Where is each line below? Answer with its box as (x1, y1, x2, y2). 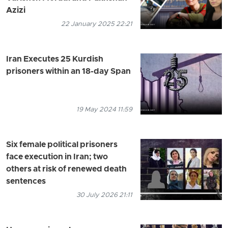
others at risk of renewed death (6, 164, 127, 175)
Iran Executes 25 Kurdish (6, 54, 103, 65)
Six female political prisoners (6, 139, 118, 150)
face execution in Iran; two (6, 152, 108, 162)
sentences (6, 176, 46, 187)
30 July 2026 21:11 (76, 190, 132, 199)
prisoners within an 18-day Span (6, 66, 131, 77)
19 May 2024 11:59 (76, 105, 132, 114)
